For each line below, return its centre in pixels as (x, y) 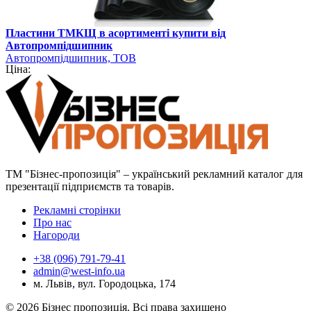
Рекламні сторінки (77, 210)
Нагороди (57, 235)
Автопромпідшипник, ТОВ (71, 58)
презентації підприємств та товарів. (90, 186)
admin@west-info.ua (79, 271)
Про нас (52, 222)
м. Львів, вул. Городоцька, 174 (104, 283)
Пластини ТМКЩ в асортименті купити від (116, 33)
